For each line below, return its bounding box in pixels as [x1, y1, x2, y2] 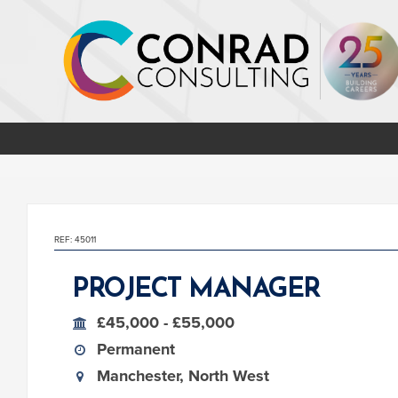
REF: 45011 [54, 235, 96, 245]
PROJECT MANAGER [72, 276, 321, 304]
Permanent [97, 339, 175, 359]
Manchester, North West [97, 366, 269, 386]
